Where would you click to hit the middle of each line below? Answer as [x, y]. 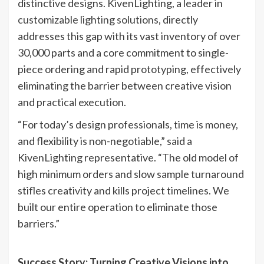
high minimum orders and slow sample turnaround [131, 174]
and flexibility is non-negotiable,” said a [105, 141]
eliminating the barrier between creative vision [125, 85]
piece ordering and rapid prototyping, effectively [129, 69]
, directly [178, 19]
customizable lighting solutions [88, 19]
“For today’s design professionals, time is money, [128, 124]
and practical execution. [72, 102]
